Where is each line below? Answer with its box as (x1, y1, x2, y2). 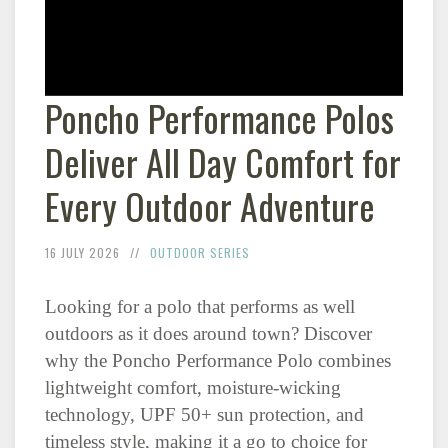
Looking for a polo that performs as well (45, 295, 355, 317)
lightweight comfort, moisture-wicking (45, 376, 341, 398)
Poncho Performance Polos (45, 90, 394, 144)
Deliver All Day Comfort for (45, 134, 401, 188)
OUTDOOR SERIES (150, 243, 250, 261)
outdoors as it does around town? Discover (45, 322, 372, 344)
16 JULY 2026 (45, 243, 120, 261)
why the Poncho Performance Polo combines (45, 349, 391, 371)
